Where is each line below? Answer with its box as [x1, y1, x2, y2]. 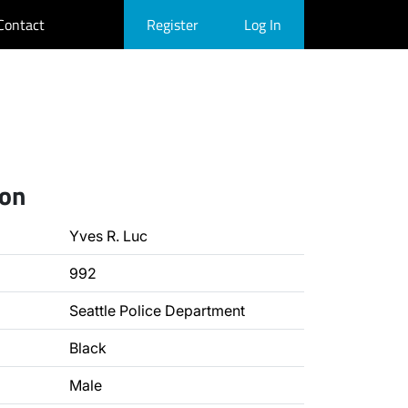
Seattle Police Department [69, 301, 245, 320]
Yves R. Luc [69, 227, 148, 245]
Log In [244, 14, 281, 36]
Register [147, 14, 199, 36]
